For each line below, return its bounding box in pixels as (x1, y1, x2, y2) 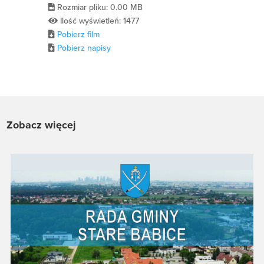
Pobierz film (57, 29, 100, 40)
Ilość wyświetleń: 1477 (58, 16, 140, 27)
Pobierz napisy (57, 43, 111, 54)
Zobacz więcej (6, 118, 77, 132)
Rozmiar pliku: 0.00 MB (55, 2, 143, 13)
